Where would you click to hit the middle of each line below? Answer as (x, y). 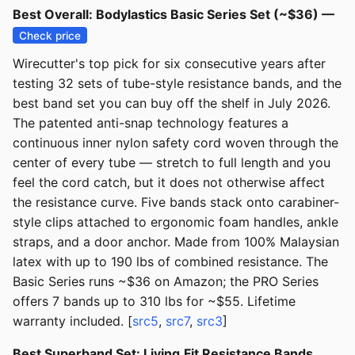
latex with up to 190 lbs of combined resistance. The (170, 262)
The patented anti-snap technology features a (151, 123)
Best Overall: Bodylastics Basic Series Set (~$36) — (174, 15)
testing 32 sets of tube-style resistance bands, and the (177, 84)
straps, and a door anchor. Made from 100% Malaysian (176, 242)
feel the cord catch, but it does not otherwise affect (169, 183)
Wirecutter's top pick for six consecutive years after (169, 64)
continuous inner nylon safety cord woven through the (176, 143)
